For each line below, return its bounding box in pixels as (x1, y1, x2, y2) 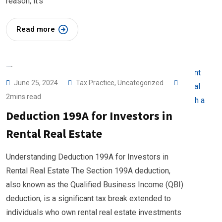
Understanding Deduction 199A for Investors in (6, 152, 168, 162)
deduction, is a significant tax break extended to (6, 194, 171, 203)
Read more (16, 25, 55, 34)
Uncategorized (117, 79, 164, 87)
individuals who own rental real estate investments (6, 208, 181, 217)
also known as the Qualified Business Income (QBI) (6, 180, 183, 189)
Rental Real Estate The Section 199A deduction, (6, 166, 170, 175)
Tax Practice (76, 79, 114, 87)
